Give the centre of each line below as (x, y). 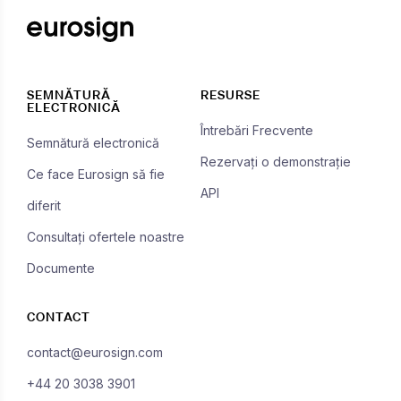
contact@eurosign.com (95, 352)
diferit (44, 205)
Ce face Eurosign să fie (96, 174)
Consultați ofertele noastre (106, 236)
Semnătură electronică (93, 142)
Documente (61, 268)
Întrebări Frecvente (257, 130)
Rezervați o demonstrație (276, 161)
